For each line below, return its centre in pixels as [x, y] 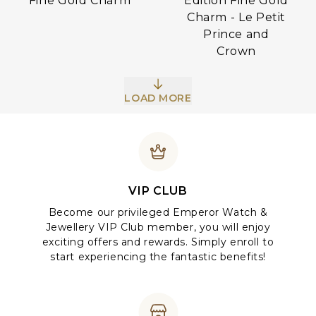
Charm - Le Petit [236, 17]
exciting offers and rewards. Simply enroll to [158, 242]
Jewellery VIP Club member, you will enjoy [158, 227]
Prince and [236, 34]
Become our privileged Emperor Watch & [158, 212]
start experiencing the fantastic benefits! [158, 257]
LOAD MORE [158, 98]
